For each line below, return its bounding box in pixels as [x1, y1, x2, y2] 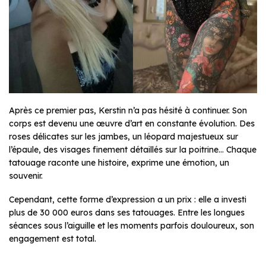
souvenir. [9, 170, 43, 182]
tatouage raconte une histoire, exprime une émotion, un [9, 157, 229, 169]
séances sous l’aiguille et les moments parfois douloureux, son [9, 220, 254, 232]
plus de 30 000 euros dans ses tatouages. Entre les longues [9, 207, 245, 218]
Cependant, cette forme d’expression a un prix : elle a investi [9, 194, 246, 205]
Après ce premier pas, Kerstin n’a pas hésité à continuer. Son [9, 105, 247, 116]
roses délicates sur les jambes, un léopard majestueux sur [9, 131, 238, 142]
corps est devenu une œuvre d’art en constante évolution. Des [9, 118, 255, 129]
